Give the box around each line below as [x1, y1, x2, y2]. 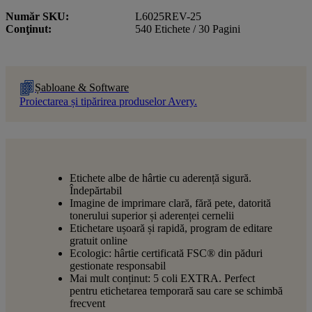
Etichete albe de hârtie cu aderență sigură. [70, 171, 251, 184]
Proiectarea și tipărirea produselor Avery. [19, 95, 197, 107]
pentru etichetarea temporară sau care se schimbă [70, 284, 283, 297]
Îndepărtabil [70, 184, 122, 196]
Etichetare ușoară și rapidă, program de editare [70, 221, 272, 234]
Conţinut [6, 22, 48, 35]
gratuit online [70, 234, 127, 247]
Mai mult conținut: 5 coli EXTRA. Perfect [70, 272, 255, 284]
